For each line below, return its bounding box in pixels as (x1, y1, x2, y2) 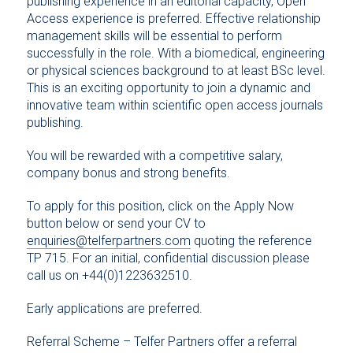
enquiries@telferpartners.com (26, 233, 191, 249)
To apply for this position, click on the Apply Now (26, 199, 294, 214)
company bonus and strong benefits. (26, 165, 230, 181)
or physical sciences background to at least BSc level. (26, 63, 325, 79)
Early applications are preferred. (26, 301, 203, 317)
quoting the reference (190, 233, 312, 249)
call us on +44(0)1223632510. (26, 268, 192, 284)
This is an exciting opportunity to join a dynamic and (26, 80, 310, 96)
